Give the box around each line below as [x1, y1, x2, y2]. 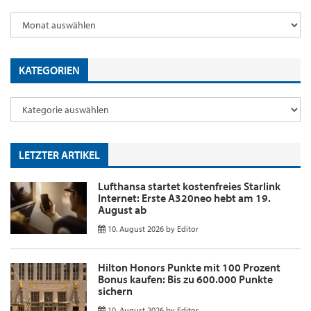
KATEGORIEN [19, 63, 80, 78]
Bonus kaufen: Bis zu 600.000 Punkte [98, 271, 273, 286]
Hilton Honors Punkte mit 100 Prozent [98, 260, 280, 274]
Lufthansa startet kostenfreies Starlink [98, 178, 280, 193]
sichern [98, 283, 133, 298]
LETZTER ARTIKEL [19, 148, 100, 162]
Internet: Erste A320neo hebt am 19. [98, 190, 271, 205]
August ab [98, 202, 146, 217]
